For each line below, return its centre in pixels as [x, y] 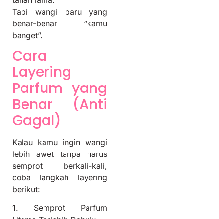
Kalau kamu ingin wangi [60, 142]
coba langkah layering [60, 178]
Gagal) [37, 121]
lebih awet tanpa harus [60, 154]
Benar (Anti [60, 105]
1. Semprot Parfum [60, 208]
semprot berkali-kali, [60, 166]
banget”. [27, 35]
